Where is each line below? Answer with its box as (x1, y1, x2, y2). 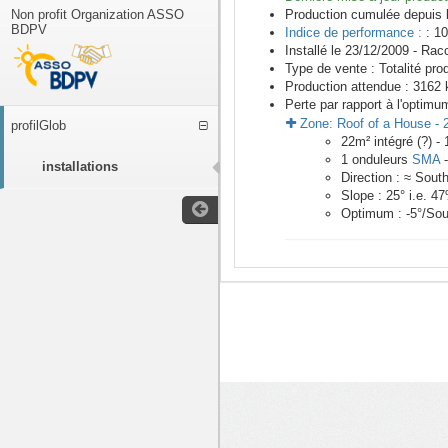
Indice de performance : (285, 25, 426, 41)
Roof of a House (337, 116, 431, 132)
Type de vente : (285, 61, 379, 77)
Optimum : (341, 206, 406, 222)
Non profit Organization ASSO (11, 7, 184, 22)
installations (42, 159, 118, 174)
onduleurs (348, 152, 412, 168)
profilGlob (11, 118, 66, 133)
